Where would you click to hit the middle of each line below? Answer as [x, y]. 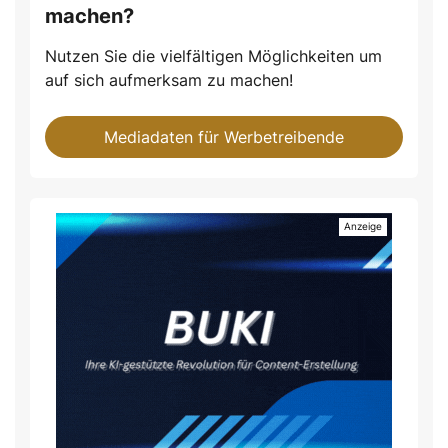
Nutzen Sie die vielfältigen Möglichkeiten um [213, 55]
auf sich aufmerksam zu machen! [169, 79]
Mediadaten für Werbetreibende [224, 136]
